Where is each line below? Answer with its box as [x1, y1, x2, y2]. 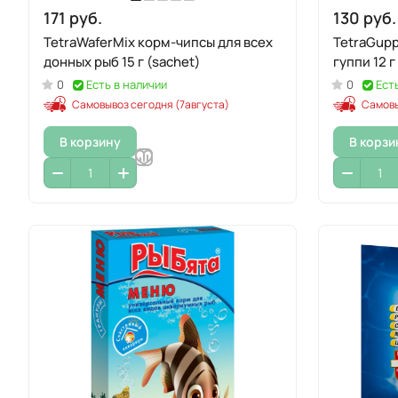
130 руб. [333, 7, 396, 28]
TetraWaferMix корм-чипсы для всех [44, 33, 273, 52]
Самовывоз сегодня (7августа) [72, 97, 229, 112]
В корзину [60, 132, 121, 150]
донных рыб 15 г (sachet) [44, 52, 201, 71]
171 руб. [44, 7, 102, 28]
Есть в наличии [86, 76, 167, 92]
